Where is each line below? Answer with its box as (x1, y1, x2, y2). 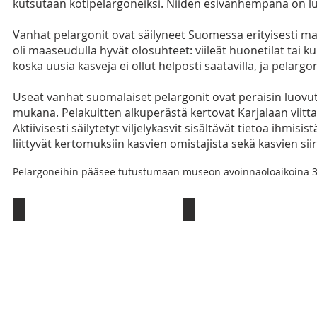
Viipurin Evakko (193, 211, 274, 224)
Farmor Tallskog (24, 211, 108, 224)
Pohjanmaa (24, 224, 69, 234)
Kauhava (193, 224, 229, 234)
